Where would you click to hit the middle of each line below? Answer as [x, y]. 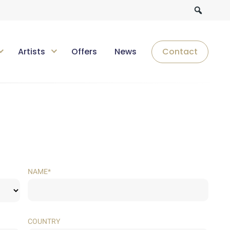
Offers [84, 52]
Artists [32, 52]
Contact [180, 52]
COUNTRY [44, 222]
